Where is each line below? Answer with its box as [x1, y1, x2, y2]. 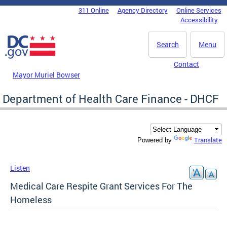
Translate [194, 135, 222, 145]
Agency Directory [117, 6, 168, 15]
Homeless [10, 194, 52, 206]
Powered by [137, 136, 174, 144]
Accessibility [180, 15, 218, 24]
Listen [10, 163, 30, 173]
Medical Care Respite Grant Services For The [10, 180, 193, 193]
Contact [174, 59, 199, 69]
